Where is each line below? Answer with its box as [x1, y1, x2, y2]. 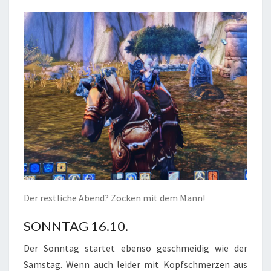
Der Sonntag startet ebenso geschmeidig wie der [24, 241, 247, 254]
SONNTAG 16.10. [24, 217, 128, 234]
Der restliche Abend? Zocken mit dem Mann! [24, 191, 205, 204]
